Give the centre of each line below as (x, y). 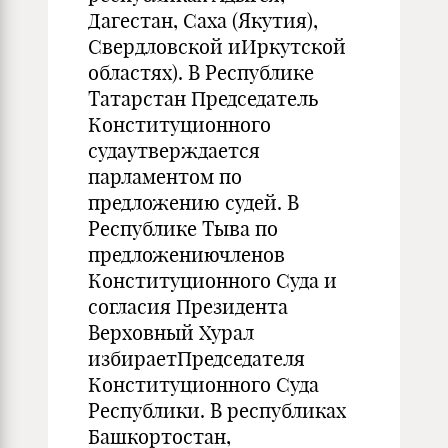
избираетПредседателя (196, 358)
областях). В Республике (201, 72)
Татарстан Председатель (203, 98)
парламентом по (165, 176)
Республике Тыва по (183, 228)
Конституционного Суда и (212, 280)
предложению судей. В (193, 202)
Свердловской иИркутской (217, 46)
